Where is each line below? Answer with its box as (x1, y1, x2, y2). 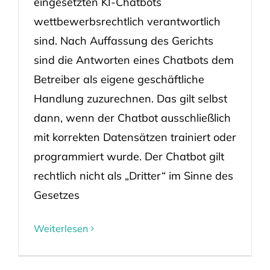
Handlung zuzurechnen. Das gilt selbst (33, 91, 227, 105)
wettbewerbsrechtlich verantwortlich (33, 14, 221, 28)
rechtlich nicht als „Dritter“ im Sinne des (33, 168, 233, 183)
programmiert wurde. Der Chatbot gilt (33, 149, 224, 163)
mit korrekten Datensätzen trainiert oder (33, 130, 236, 144)
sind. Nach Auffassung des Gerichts (33, 33, 213, 48)
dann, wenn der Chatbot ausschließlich (33, 110, 231, 125)
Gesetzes (33, 187, 80, 202)
